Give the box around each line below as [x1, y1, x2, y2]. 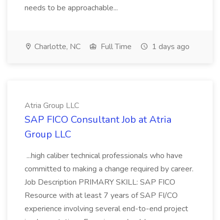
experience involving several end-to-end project [25, 203, 188, 214]
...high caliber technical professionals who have [25, 150, 183, 161]
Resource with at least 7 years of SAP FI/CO [25, 190, 178, 201]
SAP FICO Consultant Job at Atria [25, 113, 171, 126]
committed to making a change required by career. [25, 164, 193, 174]
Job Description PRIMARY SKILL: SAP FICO [25, 177, 175, 188]
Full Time [99, 41, 132, 52]
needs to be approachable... [25, 2, 120, 13]
